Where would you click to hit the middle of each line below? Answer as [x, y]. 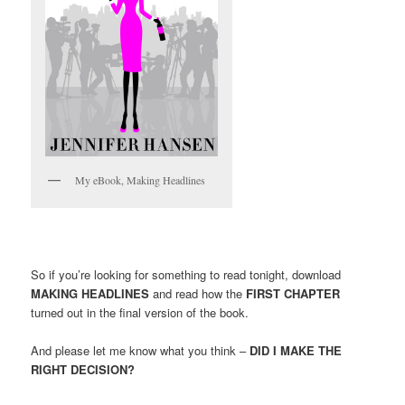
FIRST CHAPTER [293, 294]
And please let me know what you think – [141, 351]
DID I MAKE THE [296, 351]
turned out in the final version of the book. [140, 313]
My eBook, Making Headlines [141, 179]
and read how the [198, 294]
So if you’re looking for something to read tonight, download [186, 275]
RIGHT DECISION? [83, 370]
